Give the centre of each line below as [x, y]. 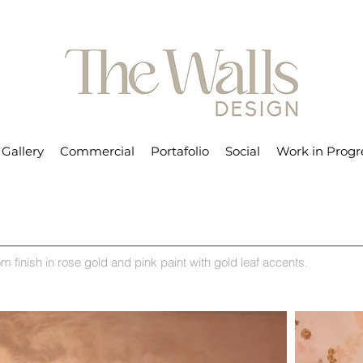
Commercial [97, 151]
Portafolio [180, 151]
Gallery [23, 151]
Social [243, 151]
